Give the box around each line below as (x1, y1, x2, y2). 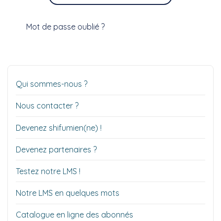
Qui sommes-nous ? (16, 79, 87, 89)
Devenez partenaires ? (16, 144, 97, 154)
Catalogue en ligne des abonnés (16, 210, 133, 220)
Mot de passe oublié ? (26, 22, 105, 32)
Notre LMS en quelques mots (16, 188, 119, 198)
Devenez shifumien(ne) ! (16, 122, 102, 133)
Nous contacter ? (16, 101, 78, 111)
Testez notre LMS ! (16, 166, 80, 176)
